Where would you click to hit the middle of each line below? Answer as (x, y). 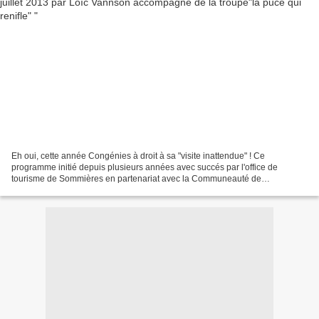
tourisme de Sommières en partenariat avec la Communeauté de (136, 178)
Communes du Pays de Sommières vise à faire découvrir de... (130, 190)
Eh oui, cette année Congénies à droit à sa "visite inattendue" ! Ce (138, 156)
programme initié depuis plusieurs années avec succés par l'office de (145, 167)
